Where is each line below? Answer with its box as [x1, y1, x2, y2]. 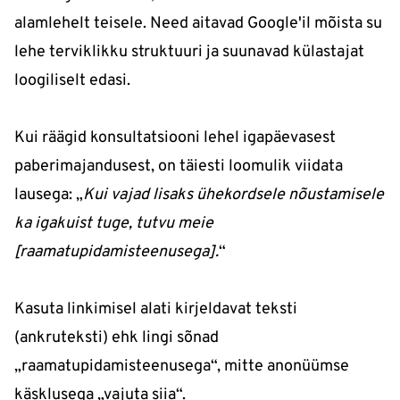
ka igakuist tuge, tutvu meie [14, 213, 213, 235]
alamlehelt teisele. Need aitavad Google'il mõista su [14, 13, 382, 35]
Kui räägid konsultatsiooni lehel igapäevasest [14, 128, 336, 149]
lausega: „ [14, 185, 83, 206]
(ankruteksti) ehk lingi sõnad [14, 328, 219, 349]
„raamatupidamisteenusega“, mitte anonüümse [14, 356, 349, 378]
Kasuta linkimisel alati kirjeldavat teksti [14, 299, 297, 321]
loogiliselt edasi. [14, 71, 130, 92]
